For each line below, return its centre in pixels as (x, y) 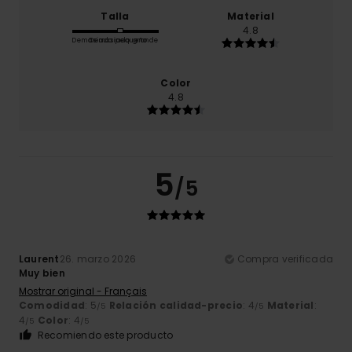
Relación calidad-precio (176, 306)
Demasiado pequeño (110, 41)
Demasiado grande (124, 41)
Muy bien (42, 273)
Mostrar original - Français (83, 291)
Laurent (39, 259)
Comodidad (52, 306)
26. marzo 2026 (98, 259)
